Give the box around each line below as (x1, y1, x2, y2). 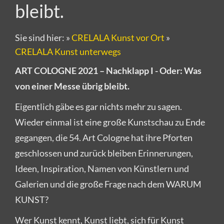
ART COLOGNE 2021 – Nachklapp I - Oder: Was (15, 65, 201, 76)
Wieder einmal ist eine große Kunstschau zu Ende (15, 116, 205, 127)
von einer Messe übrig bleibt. (15, 80, 129, 91)
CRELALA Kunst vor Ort (71, 32, 164, 43)
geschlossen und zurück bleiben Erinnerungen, (15, 147, 193, 158)
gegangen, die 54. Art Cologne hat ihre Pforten (15, 132, 192, 143)
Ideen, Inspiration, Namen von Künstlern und (15, 163, 189, 174)
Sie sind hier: (15, 32, 66, 43)
